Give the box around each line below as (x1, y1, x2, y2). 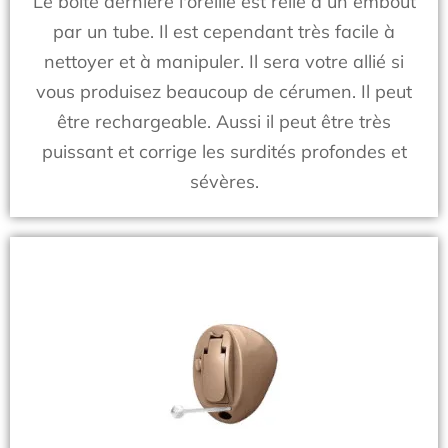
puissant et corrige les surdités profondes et (41, 140, 407, 163)
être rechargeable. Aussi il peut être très (57, 110, 391, 133)
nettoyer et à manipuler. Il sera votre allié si (44, 50, 404, 73)
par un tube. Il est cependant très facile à (53, 20, 395, 43)
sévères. (189, 170, 259, 193)
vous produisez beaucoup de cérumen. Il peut (36, 80, 412, 103)
